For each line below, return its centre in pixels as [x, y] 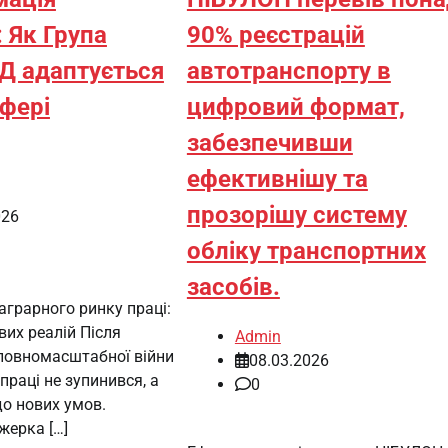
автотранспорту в [288, 71]
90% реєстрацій [275, 35]
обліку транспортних [306, 251]
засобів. [233, 287]
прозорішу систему [296, 215]
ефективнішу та [277, 179]
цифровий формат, [295, 107]
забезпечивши [269, 143]
